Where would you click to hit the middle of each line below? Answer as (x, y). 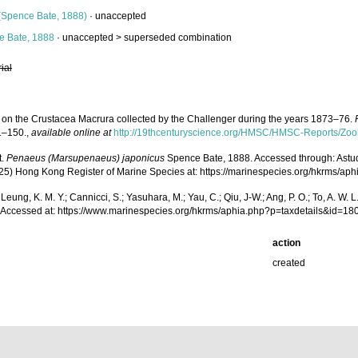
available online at (71, 133)
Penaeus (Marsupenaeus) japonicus (86, 159)
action (287, 243)
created (289, 263)
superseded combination (178, 38)
